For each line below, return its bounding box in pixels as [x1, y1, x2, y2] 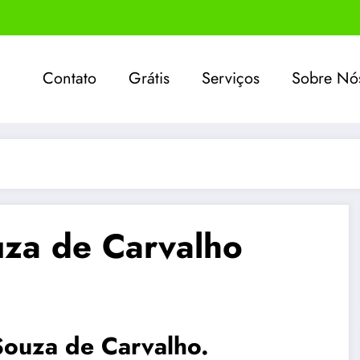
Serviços [202, 67, 260, 91]
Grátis [129, 67, 170, 91]
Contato [43, 67, 97, 91]
